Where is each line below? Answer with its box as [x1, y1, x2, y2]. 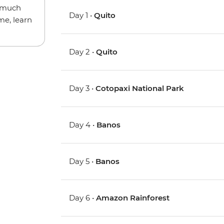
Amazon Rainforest [96, 193, 170, 203]
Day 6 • [69, 193, 96, 203]
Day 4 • [69, 120, 97, 130]
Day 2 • [69, 47, 96, 57]
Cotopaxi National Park [95, 83, 184, 93]
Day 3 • [69, 83, 96, 93]
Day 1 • [69, 10, 94, 20]
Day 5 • [69, 156, 96, 166]
